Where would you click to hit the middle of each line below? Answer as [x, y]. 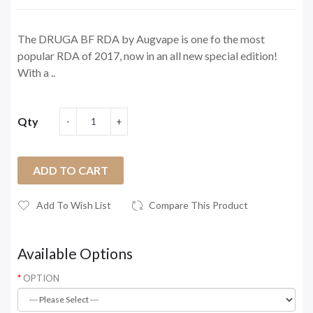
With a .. [36, 72]
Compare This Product [198, 205]
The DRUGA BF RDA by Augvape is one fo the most [141, 38]
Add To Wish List [74, 205]
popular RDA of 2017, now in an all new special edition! [147, 55]
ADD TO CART [71, 170]
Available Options [75, 253]
